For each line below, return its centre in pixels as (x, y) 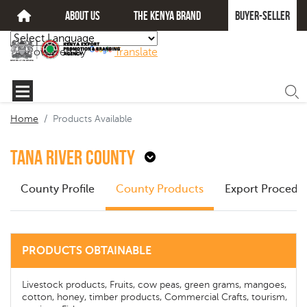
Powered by (58, 52)
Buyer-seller (262, 15)
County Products (160, 189)
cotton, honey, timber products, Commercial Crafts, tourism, (155, 297)
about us (82, 15)
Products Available (93, 119)
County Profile (58, 189)
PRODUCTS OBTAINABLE (87, 251)
